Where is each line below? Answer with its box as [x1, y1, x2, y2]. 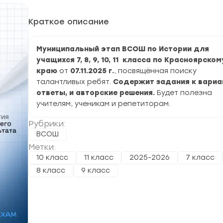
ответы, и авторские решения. [36, 89, 155, 97]
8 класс [36, 166, 65, 175]
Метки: [28, 142, 56, 152]
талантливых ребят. [36, 78, 111, 86]
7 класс [186, 153, 215, 162]
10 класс [36, 153, 68, 162]
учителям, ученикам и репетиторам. [36, 100, 170, 108]
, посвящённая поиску [114, 67, 197, 75]
